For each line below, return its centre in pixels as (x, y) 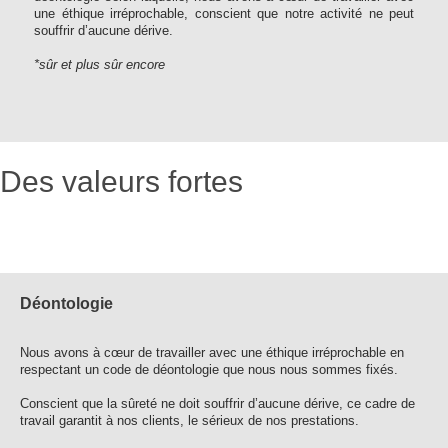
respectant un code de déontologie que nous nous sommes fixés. (209, 369)
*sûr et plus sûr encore (99, 64)
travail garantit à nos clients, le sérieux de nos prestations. (189, 420)
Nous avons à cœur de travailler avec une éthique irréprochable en (212, 352)
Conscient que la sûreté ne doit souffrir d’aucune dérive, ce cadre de (217, 403)
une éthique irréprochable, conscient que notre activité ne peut (224, 13)
